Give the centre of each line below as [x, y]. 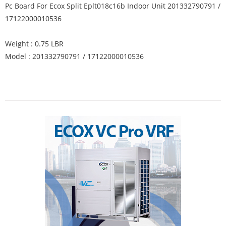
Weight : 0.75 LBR [34, 44]
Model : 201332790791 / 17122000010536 [74, 56]
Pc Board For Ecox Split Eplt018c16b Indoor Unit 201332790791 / [113, 6]
